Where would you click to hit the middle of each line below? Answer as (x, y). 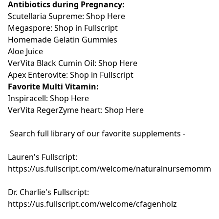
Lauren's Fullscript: (43, 157)
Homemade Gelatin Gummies (63, 39)
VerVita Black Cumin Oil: (53, 63)
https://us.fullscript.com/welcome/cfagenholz (92, 204)
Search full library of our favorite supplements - (97, 133)
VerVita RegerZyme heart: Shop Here (77, 110)
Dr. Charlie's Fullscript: (48, 192)
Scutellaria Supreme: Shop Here (66, 16)
